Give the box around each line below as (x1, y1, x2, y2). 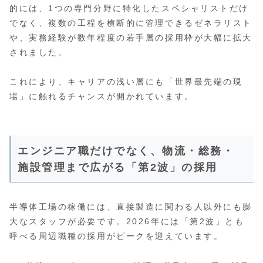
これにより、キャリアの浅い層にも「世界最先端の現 (9, 77, 243, 87)
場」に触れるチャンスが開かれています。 (9, 92, 194, 102)
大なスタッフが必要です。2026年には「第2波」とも (9, 217, 245, 227)
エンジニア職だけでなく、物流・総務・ (18, 145, 235, 157)
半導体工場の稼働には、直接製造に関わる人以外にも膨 (9, 202, 252, 212)
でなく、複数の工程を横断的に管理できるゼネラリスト (9, 18, 252, 28)
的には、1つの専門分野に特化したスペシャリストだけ (9, 4, 249, 14)
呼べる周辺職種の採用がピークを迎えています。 (9, 231, 224, 241)
